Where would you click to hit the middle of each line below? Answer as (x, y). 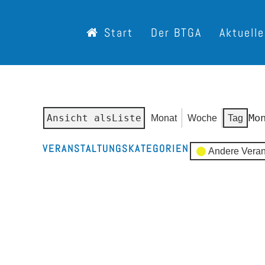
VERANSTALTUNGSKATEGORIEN (116, 148)
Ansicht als (79, 118)
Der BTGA (176, 33)
